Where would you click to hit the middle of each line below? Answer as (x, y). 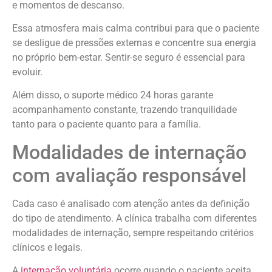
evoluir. (27, 72)
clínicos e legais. (47, 247)
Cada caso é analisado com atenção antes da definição (131, 203)
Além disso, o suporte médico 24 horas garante (113, 95)
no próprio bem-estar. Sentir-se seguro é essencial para (129, 57)
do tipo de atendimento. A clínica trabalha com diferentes (134, 218)
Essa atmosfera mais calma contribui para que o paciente (136, 28)
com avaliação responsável (129, 175)
